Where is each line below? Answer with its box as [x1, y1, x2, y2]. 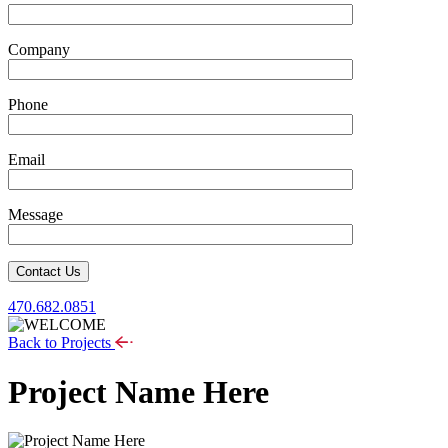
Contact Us [16, 264, 81, 280]
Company [8, 41, 70, 59]
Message [8, 206, 63, 224]
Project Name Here [8, 373, 269, 410]
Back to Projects [8, 334, 115, 352]
